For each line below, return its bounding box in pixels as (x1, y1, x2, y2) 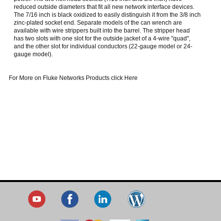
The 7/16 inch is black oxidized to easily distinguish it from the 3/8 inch (13, 11, 201, 18)
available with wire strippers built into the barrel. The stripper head (13, 27, 190, 34)
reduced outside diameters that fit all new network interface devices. (13, 3, 194, 10)
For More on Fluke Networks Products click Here (8, 74, 138, 82)
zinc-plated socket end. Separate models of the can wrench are (13, 19, 182, 26)
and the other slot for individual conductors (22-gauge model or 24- (13, 42, 192, 50)
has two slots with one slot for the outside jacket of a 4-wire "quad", (13, 35, 190, 42)
